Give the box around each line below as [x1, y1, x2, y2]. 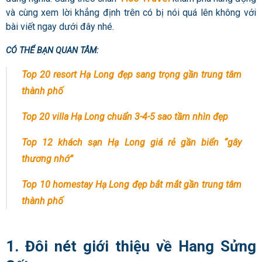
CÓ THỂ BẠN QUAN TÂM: [6, 45, 98, 56]
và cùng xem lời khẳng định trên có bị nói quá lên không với [6, 7, 256, 19]
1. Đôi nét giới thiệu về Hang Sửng [6, 237, 256, 255]
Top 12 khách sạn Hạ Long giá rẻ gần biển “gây [22, 137, 242, 149]
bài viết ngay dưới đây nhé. [6, 21, 116, 33]
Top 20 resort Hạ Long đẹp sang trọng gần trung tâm [22, 69, 242, 81]
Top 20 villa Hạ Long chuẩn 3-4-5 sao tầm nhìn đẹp [22, 111, 228, 123]
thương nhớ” [22, 153, 73, 165]
